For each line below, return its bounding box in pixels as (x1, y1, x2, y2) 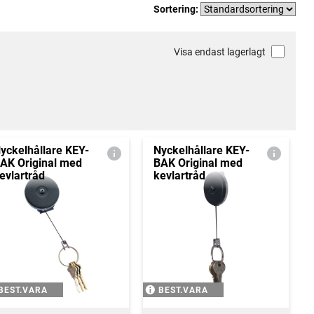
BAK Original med (153, 156, 243, 170)
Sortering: (153, 3, 200, 15)
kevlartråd (153, 169, 205, 182)
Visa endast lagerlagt (173, 46, 266, 57)
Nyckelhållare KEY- (153, 144, 250, 157)
